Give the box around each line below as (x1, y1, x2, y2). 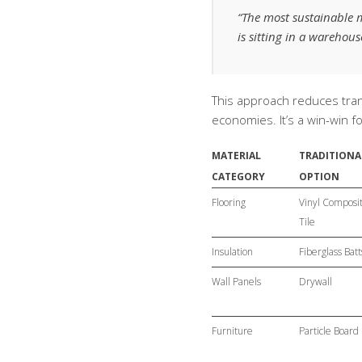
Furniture (212, 324, 253, 338)
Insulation (212, 245, 253, 259)
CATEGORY (212, 170, 265, 183)
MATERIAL (212, 149, 261, 162)
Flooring (212, 196, 246, 209)
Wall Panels (212, 275, 261, 288)
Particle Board (299, 324, 359, 338)
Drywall (299, 275, 332, 288)
